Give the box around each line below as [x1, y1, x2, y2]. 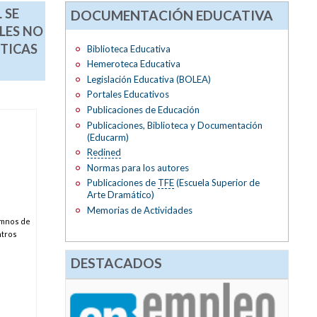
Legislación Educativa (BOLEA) [86, 73, 211, 85]
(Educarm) [86, 131, 129, 143]
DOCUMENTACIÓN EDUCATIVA [71, 6, 274, 23]
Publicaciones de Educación [86, 104, 200, 116]
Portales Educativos [86, 88, 169, 100]
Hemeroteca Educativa [86, 58, 180, 70]
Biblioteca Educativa [86, 42, 171, 54]
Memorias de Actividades [86, 204, 192, 216]
